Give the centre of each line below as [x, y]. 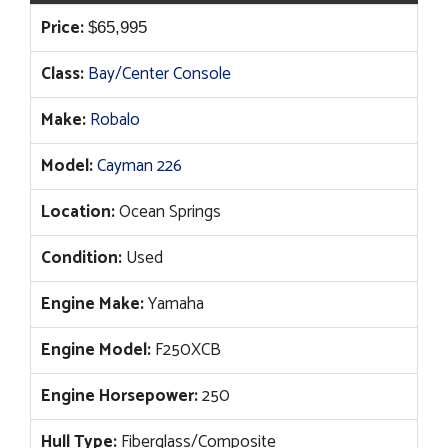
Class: [62, 74]
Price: [62, 28]
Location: [78, 212]
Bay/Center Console [159, 74]
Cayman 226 [139, 166]
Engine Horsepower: [119, 396]
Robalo [115, 120]
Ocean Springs [168, 212]
